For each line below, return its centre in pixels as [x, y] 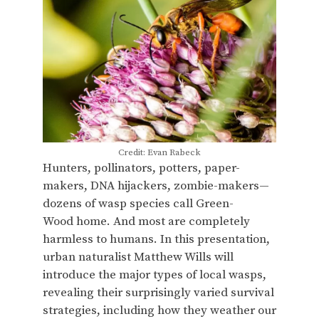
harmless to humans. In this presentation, [156, 239]
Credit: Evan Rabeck [159, 152]
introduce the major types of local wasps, [155, 274]
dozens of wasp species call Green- [138, 203]
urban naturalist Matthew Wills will [138, 257]
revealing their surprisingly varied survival [158, 292]
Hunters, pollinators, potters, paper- [141, 168]
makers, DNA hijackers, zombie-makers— [156, 185]
